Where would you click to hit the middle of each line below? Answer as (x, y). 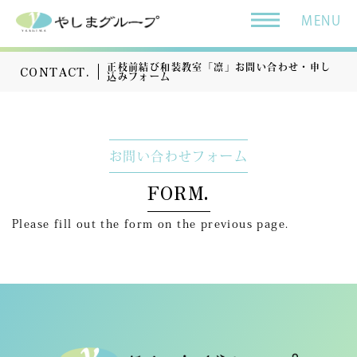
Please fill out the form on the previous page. (151, 224)
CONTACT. (55, 72)
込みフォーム (139, 76)
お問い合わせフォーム (178, 156)
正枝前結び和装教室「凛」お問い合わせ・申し (219, 67)
